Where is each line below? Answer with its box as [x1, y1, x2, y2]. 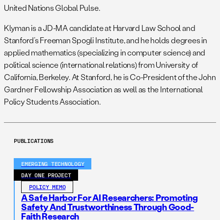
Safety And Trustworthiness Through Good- [21, 201, 194, 213]
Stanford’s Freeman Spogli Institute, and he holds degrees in [4, 35, 207, 45]
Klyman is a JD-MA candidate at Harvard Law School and [4, 23, 195, 33]
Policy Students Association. [4, 96, 101, 107]
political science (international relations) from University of [4, 59, 198, 70]
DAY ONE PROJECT [21, 171, 71, 178]
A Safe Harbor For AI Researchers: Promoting [21, 192, 198, 203]
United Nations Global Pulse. [4, 2, 100, 13]
